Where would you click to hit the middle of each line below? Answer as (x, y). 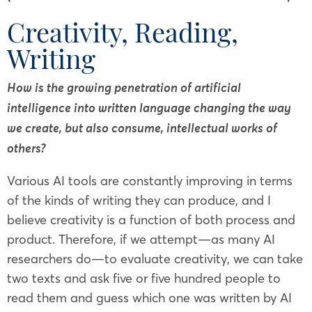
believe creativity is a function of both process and (151, 220)
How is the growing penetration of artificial (124, 89)
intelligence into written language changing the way (149, 109)
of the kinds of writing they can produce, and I (139, 201)
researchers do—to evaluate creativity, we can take (155, 259)
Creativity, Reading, (123, 32)
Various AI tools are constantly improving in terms (150, 181)
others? (26, 149)
